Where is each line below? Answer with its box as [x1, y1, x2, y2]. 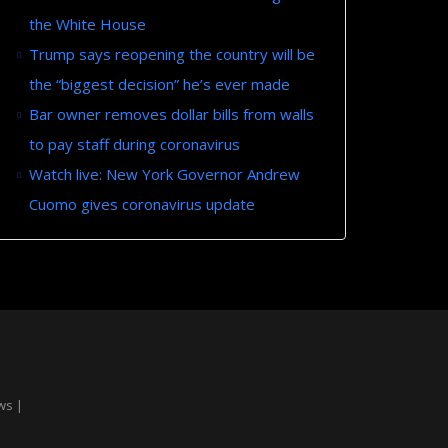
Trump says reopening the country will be [29, 43, 315, 64]
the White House [29, 13, 146, 34]
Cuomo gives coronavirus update [29, 193, 255, 214]
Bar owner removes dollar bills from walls [29, 103, 314, 124]
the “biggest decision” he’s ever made [29, 73, 290, 94]
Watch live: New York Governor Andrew [29, 163, 300, 184]
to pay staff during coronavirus [29, 133, 240, 154]
